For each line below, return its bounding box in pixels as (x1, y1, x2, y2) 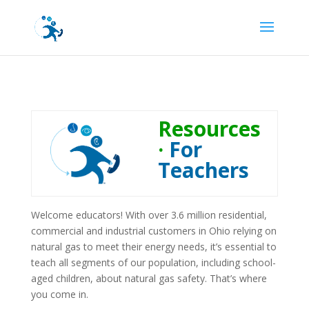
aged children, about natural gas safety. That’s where (30, 272, 267, 285)
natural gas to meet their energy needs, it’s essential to (30, 240, 277, 253)
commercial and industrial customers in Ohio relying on (30, 224, 277, 237)
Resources (157, 114, 261, 143)
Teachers (157, 156, 249, 184)
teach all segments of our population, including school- (30, 256, 276, 269)
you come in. (30, 288, 88, 301)
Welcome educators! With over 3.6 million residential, (30, 208, 267, 221)
